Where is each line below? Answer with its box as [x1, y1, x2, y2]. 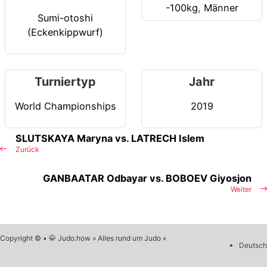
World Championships [14, 100, 116, 112]
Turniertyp [35, 74, 96, 89]
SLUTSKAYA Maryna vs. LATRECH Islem [15, 132, 204, 145]
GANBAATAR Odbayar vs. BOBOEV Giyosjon [43, 172, 252, 185]
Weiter [231, 185, 252, 194]
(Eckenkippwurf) [27, 26, 103, 38]
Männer [203, 2, 238, 14]
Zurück [15, 145, 39, 154]
